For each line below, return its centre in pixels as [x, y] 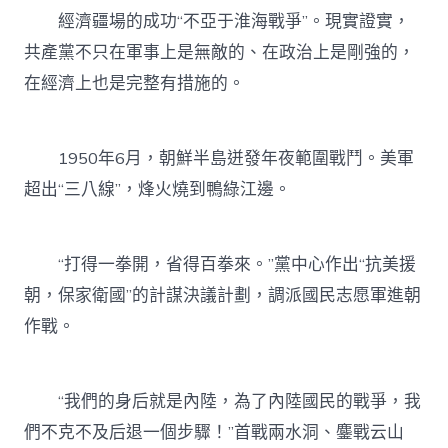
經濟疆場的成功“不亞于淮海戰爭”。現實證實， [217, 22]
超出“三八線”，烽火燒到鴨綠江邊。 [158, 190]
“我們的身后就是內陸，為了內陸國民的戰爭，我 [223, 402]
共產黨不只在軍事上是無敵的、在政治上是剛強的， [220, 53]
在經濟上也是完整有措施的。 [135, 84]
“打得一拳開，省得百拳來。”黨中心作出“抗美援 [220, 265]
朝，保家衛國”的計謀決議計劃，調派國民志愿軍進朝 [223, 296]
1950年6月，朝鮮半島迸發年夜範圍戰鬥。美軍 [219, 159]
